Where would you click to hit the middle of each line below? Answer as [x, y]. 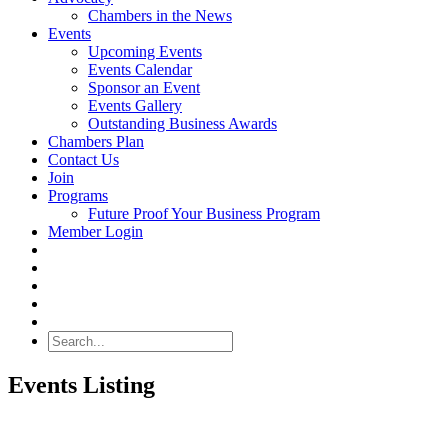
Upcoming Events [145, 51]
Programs [78, 195]
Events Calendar [140, 69]
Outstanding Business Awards [182, 123]
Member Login [95, 231]
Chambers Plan [96, 141]
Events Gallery [135, 105]
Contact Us [83, 159]
